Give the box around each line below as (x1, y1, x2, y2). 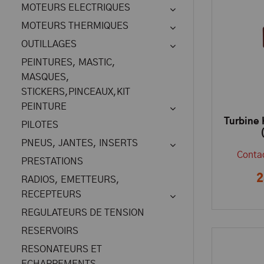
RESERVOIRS (21, 226, 78, 236)
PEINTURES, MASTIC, (21, 58, 115, 67)
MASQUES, (21, 72, 70, 82)
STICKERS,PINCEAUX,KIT (21, 87, 130, 97)
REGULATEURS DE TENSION (21, 208, 144, 217)
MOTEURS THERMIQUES (21, 21, 128, 31)
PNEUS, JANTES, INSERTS (21, 138, 138, 148)
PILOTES (21, 120, 58, 130)
